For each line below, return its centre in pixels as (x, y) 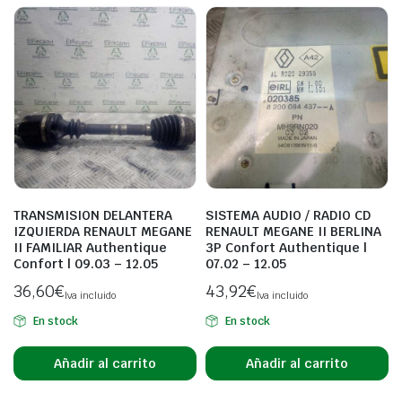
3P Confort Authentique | (286, 248)
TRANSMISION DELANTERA (93, 215)
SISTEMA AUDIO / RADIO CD (288, 215)
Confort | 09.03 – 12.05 (86, 264)
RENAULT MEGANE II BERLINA (293, 232)
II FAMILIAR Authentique (90, 248)
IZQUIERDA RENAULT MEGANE (103, 232)
